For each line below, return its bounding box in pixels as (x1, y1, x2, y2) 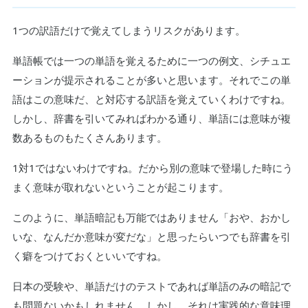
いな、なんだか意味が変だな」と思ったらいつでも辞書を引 (12, 229, 291, 243)
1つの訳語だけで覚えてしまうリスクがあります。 (12, 23, 245, 37)
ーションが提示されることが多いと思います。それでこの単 (12, 72, 291, 87)
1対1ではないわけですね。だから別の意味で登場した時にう (12, 160, 293, 175)
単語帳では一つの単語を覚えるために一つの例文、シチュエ (12, 53, 291, 67)
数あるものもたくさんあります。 (12, 130, 167, 144)
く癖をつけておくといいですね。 (12, 248, 167, 263)
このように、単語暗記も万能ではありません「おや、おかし (12, 210, 291, 224)
